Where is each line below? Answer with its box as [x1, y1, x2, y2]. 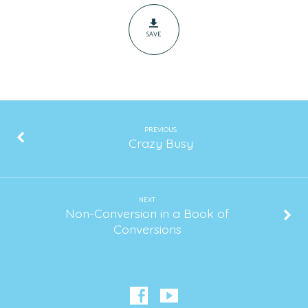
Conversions [113, 221, 181, 237]
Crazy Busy [128, 135, 193, 151]
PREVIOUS [144, 124, 177, 136]
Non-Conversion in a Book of [65, 206, 230, 221]
